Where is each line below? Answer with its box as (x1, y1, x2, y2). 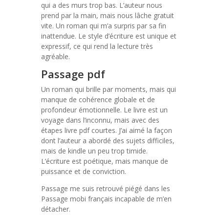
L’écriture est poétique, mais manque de (41, 156, 168, 166)
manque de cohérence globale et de (41, 95, 155, 104)
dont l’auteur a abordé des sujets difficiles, (41, 136, 175, 145)
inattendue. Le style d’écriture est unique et (41, 31, 176, 41)
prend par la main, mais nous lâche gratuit (41, 11, 174, 20)
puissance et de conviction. (41, 167, 126, 176)
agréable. (41, 52, 70, 61)
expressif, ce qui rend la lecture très (41, 42, 153, 51)
